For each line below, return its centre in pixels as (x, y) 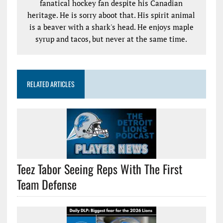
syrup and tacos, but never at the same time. (111, 39)
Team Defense (47, 184)
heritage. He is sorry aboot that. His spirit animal (111, 15)
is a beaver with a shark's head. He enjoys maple (111, 27)
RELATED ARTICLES (51, 84)
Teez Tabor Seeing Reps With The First (99, 169)
